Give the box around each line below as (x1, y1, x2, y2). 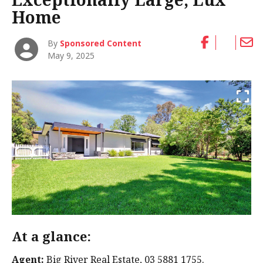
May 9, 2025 (48, 49, 95, 61)
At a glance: (12, 227, 91, 245)
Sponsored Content (60, 37, 142, 49)
